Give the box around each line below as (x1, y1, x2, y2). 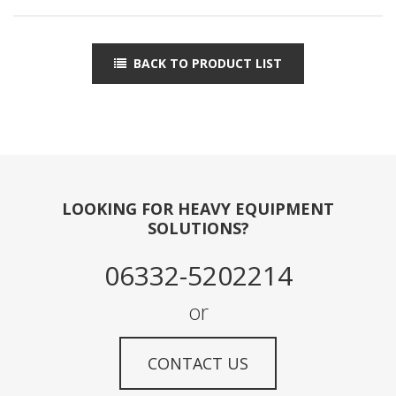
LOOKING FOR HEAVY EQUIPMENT (62, 197, 334, 219)
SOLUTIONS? (147, 217, 249, 239)
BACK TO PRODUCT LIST (133, 54, 282, 72)
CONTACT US (148, 352, 248, 374)
